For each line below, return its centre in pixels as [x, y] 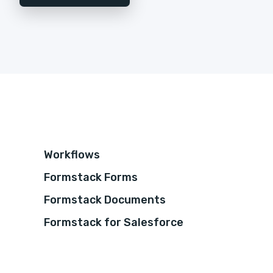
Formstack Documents [105, 200]
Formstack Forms [91, 178]
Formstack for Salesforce [114, 223]
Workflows [72, 155]
